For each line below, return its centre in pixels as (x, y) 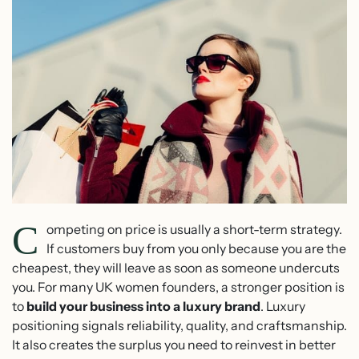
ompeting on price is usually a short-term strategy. (194, 230)
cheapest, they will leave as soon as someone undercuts (176, 268)
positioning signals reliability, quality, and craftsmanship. (179, 326)
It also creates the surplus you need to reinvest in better (174, 345)
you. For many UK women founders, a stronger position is (178, 287)
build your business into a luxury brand (143, 307)
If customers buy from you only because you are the (196, 249)
